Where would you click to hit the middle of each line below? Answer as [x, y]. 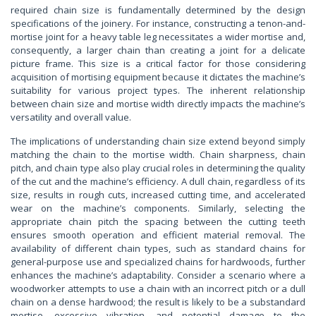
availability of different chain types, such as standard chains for [158, 248]
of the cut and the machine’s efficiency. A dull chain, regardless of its [158, 181]
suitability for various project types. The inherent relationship [158, 90]
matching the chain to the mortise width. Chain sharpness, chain [158, 154]
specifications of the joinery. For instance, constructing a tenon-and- [158, 23]
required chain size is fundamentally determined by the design [158, 10]
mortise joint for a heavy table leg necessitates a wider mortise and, [158, 36]
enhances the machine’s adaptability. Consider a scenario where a [158, 275]
